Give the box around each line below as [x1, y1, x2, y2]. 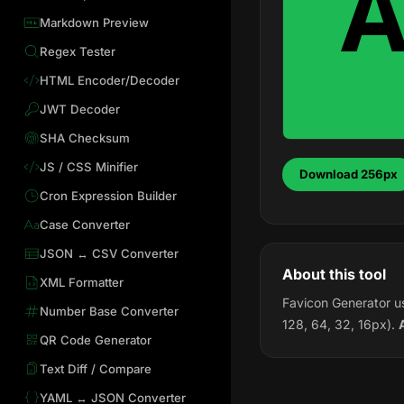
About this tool [282, 264, 386, 283]
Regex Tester [39, 44, 115, 59]
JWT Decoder [39, 101, 120, 116]
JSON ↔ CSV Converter [39, 245, 179, 261]
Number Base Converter [39, 303, 179, 318]
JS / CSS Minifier [39, 159, 138, 174]
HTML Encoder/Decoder [39, 72, 179, 87]
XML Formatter [39, 274, 124, 289]
